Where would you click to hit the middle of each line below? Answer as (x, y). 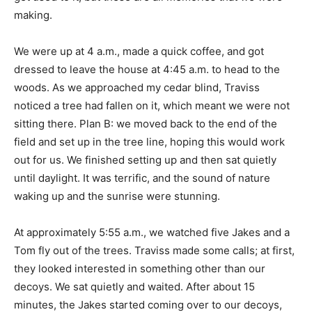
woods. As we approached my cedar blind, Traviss (137, 87)
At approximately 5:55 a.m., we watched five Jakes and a (152, 232)
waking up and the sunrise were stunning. (117, 196)
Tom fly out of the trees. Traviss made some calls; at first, (154, 250)
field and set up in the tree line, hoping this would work (149, 142)
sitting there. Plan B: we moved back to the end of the (146, 124)
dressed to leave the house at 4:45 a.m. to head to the (147, 69)
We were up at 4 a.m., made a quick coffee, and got (139, 51)
